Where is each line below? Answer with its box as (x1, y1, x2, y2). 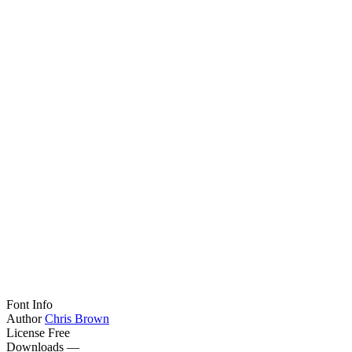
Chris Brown (45, 312, 109, 326)
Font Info (6, 298, 53, 312)
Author (6, 312, 42, 326)
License (6, 326, 45, 340)
